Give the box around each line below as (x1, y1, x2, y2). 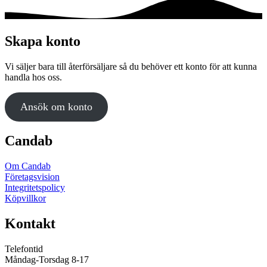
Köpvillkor (5, 193, 46, 204)
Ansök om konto (20, 100, 92, 113)
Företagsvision (5, 172, 60, 182)
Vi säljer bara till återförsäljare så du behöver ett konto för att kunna (5, 61, 257, 72)
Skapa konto (5, 33, 80, 49)
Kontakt (5, 216, 55, 232)
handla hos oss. (5, 72, 62, 82)
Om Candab (5, 161, 51, 172)
